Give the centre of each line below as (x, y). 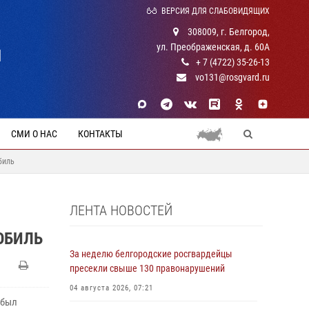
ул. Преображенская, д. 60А (213, 47)
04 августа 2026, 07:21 (111, 288)
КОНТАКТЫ (100, 134)
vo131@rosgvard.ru (231, 77)
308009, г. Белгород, (228, 32)
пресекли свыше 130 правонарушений (147, 268)
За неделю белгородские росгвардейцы (151, 254)
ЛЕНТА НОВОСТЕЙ (121, 210)
